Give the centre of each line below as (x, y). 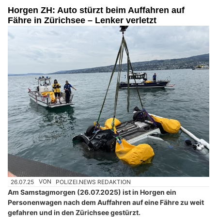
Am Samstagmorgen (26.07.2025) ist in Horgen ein (92, 192)
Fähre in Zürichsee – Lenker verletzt (82, 21)
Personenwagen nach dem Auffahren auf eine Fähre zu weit (106, 202)
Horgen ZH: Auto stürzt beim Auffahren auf (96, 10)
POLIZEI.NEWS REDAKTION (93, 182)
